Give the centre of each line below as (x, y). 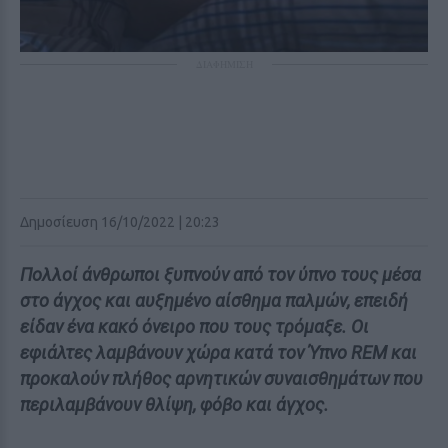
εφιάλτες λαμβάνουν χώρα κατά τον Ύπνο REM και (218, 352)
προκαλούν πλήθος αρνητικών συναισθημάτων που (221, 378)
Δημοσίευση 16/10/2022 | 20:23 (120, 222)
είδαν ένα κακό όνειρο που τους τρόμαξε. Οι (194, 326)
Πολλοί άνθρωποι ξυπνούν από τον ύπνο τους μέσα (220, 274)
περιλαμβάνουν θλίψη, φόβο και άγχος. (174, 404)
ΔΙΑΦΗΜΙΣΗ (224, 64)
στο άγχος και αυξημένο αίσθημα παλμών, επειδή (214, 300)
